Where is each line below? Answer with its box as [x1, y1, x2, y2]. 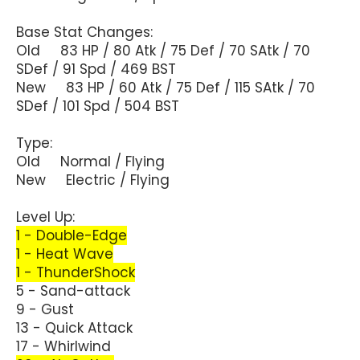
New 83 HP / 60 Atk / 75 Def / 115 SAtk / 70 [16, 77, 315, 97]
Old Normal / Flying [16, 151, 165, 171]
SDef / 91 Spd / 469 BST [16, 59, 176, 79]
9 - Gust [16, 299, 74, 319]
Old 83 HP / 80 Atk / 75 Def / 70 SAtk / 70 [16, 40, 310, 60]
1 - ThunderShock [16, 262, 135, 282]
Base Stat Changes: [16, 22, 153, 42]
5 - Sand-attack [16, 280, 130, 301]
